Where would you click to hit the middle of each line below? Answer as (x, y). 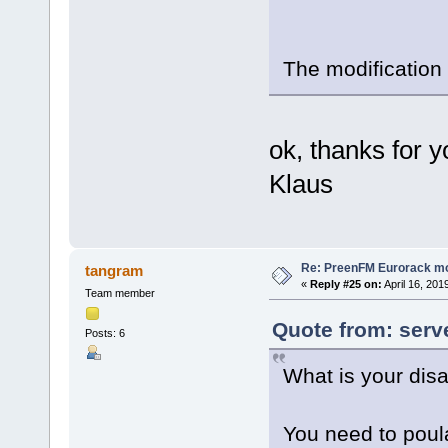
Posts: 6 (104, 333)
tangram (114, 270)
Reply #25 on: (345, 283)
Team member (119, 292)
